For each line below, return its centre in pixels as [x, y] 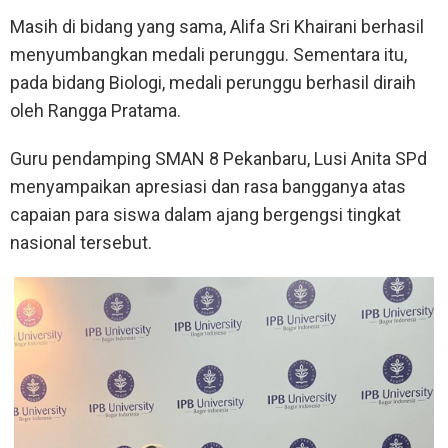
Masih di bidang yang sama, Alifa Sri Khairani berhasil [217, 27]
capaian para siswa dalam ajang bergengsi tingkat [205, 215]
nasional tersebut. [81, 243]
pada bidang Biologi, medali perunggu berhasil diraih [213, 83]
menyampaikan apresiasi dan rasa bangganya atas [208, 187]
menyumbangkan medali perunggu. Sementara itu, [208, 55]
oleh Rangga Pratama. [95, 111]
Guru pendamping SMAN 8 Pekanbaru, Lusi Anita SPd [218, 159]
